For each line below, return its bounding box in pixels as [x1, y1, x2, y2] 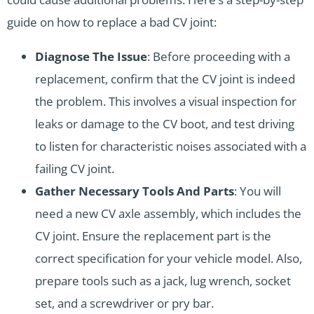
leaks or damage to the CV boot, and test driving [35, 115, 294, 132]
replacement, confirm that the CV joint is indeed [35, 70, 295, 87]
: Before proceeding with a [147, 48, 290, 64]
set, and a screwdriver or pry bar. [35, 294, 214, 311]
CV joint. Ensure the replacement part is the [35, 227, 271, 244]
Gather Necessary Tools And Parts [35, 182, 234, 199]
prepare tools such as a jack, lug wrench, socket [35, 272, 291, 289]
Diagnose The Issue [35, 48, 147, 64]
